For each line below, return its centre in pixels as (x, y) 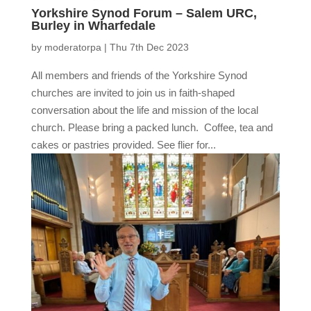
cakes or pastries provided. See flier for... (123, 145)
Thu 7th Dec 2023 (149, 48)
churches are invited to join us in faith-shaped (133, 93)
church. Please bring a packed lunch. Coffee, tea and (152, 128)
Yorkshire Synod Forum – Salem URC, (144, 14)
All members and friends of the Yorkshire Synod (139, 76)
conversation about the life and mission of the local (144, 110)
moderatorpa (73, 48)
